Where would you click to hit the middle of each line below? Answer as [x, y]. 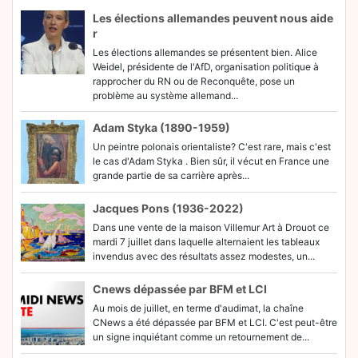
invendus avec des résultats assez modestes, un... [204, 256]
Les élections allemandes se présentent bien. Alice [205, 52]
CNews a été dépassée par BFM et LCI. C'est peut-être [215, 322]
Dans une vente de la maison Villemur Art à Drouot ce [211, 227]
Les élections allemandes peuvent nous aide [213, 18]
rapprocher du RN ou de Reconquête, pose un [194, 81]
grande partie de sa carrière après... [171, 175]
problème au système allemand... [165, 95]
